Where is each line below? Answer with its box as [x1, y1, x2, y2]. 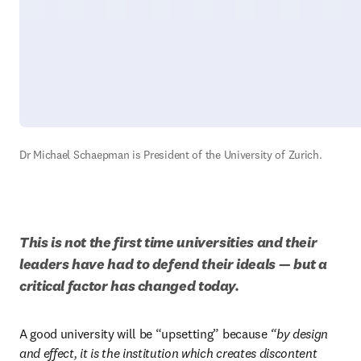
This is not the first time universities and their [19, 233, 317, 251]
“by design [270, 326, 329, 342]
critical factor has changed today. [19, 276, 239, 295]
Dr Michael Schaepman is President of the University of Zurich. [19, 147, 322, 162]
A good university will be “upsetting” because [19, 326, 271, 342]
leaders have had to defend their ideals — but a [19, 255, 328, 273]
